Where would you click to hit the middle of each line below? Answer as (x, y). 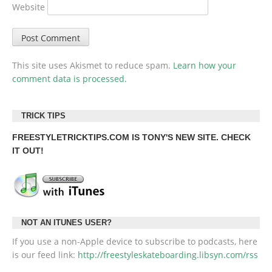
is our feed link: (45, 255)
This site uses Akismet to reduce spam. (93, 66)
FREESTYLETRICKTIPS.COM (72, 138)
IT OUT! (28, 151)
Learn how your (205, 66)
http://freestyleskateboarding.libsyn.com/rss (168, 255)
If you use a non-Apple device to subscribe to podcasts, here (135, 242)
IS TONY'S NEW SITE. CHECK (191, 138)
